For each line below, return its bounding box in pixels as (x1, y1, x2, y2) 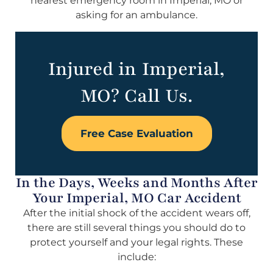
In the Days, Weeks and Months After (15, 173, 258, 192)
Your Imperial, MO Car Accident (32, 188, 241, 207)
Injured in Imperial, (48, 56, 225, 82)
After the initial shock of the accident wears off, (23, 207, 250, 219)
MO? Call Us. (80, 83, 193, 108)
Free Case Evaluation (80, 127, 193, 140)
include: (117, 250, 156, 263)
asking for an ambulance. (76, 9, 197, 21)
